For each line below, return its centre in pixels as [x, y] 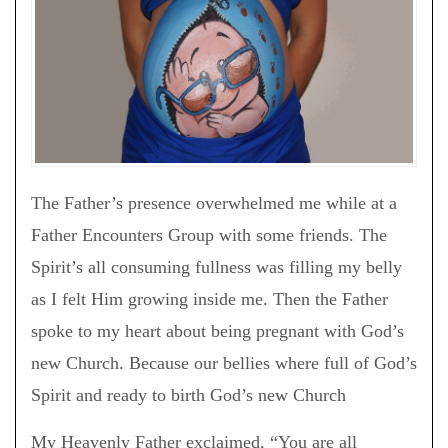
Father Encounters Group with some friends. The [209, 234]
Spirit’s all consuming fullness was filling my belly [216, 266]
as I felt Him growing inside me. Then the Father [209, 298]
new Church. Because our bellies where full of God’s [224, 362]
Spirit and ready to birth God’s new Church [188, 394]
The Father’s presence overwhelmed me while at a [214, 202]
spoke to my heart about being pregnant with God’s [217, 330]
